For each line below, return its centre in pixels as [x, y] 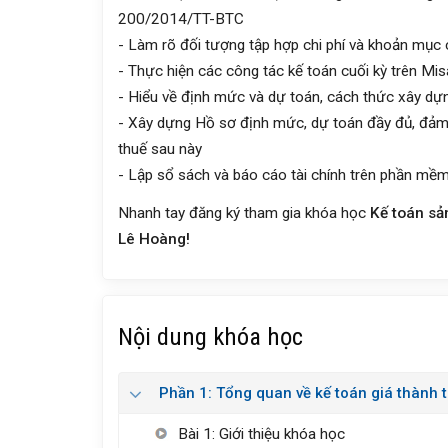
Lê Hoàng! [154, 238]
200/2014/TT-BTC [181, 18]
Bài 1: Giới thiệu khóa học [262, 433]
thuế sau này [160, 148]
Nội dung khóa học [210, 336]
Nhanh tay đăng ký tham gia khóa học [244, 212]
